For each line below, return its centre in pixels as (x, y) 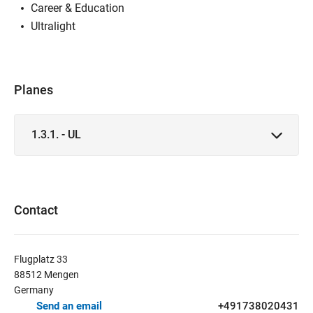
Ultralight (53, 26)
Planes (34, 89)
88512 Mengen (46, 274)
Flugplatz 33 (41, 259)
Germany (34, 290)
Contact (36, 210)
